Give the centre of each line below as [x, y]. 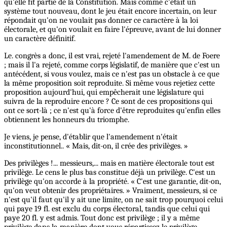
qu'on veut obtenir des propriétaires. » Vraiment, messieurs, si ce [110, 191]
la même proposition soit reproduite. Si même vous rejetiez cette [109, 83]
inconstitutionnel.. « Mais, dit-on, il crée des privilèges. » [96, 146]
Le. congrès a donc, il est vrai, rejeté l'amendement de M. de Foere [112, 56]
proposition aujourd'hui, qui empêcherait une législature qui [104, 92]
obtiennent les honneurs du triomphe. [67, 120]
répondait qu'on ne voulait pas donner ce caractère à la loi [101, 21]
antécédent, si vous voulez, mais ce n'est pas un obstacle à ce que [112, 74]
